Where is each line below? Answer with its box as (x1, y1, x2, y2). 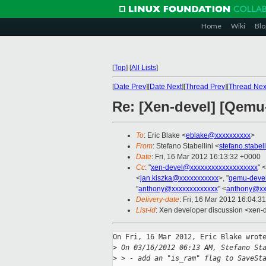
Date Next (150, 83, 182, 91)
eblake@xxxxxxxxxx (186, 131, 251, 140)
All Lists (131, 64, 156, 72)
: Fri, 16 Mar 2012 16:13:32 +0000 (151, 153, 261, 161)
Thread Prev (185, 83, 225, 91)
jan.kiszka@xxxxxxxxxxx (140, 174, 218, 183)
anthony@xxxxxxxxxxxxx (138, 185, 218, 194)
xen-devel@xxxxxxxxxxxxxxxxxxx (151, 163, 258, 172)
